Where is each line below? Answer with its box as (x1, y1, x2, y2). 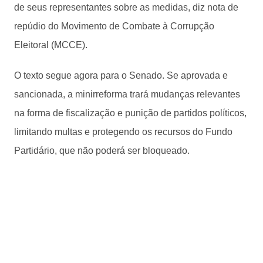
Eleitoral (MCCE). (14, 39, 87, 50)
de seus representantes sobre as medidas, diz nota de (14, 2, 238, 12)
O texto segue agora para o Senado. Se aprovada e (14, 70, 228, 80)
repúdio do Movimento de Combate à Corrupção (14, 21, 214, 31)
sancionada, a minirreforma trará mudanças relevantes (14, 89, 240, 99)
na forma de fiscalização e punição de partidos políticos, (14, 107, 247, 118)
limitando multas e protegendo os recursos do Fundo (14, 126, 232, 137)
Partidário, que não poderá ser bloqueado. (14, 145, 192, 156)
